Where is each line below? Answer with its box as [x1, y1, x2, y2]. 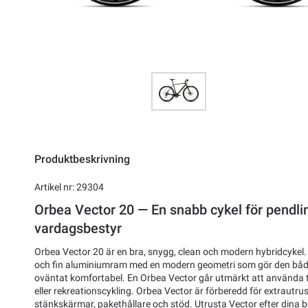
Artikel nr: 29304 [34, 181, 104, 192]
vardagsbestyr [34, 220, 122, 236]
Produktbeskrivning [34, 152, 130, 166]
